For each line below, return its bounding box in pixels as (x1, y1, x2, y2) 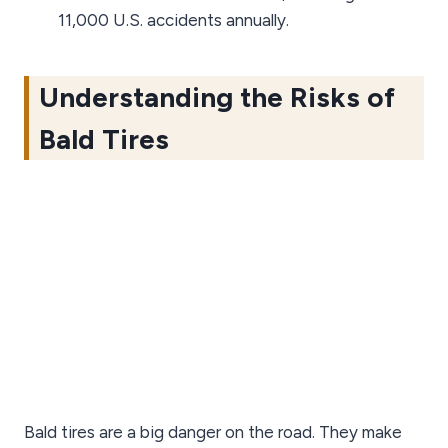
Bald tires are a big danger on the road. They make (24, 422, 402, 443)
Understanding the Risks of (39, 80, 395, 115)
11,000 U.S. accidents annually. (58, 10, 289, 31)
